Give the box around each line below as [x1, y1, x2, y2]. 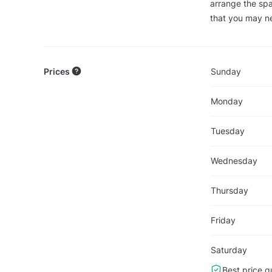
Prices [44, 66, 72, 76]
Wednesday [210, 155, 257, 166]
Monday [210, 95, 243, 106]
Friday [210, 214, 236, 225]
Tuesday [210, 125, 245, 136]
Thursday [210, 185, 248, 195]
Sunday [210, 66, 241, 76]
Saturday [210, 244, 247, 255]
